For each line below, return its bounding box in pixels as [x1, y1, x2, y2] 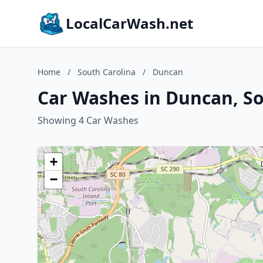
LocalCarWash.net [66, 14, 193, 33]
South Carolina [77, 66, 136, 77]
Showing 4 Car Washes [38, 114, 139, 127]
